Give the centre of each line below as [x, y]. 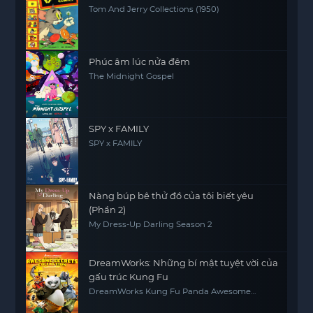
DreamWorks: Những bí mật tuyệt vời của [184, 262]
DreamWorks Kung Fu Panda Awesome [170, 291]
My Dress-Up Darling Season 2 [151, 224]
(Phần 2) [108, 209]
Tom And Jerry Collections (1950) [154, 9]
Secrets [104, 300]
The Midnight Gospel [132, 76]
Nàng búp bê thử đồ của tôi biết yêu [172, 195]
